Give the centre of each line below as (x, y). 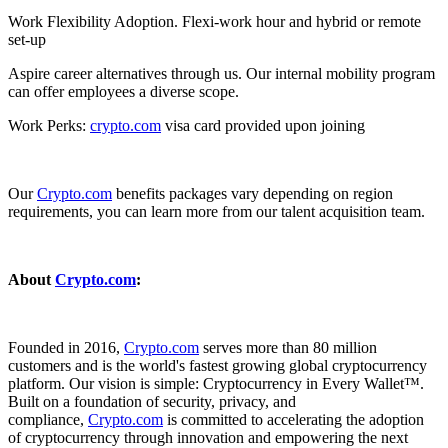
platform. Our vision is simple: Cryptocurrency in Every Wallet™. (216, 383)
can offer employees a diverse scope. (127, 91)
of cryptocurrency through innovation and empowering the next (208, 437)
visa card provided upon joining (265, 125)
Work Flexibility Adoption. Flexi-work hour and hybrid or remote (214, 21)
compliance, (48, 419)
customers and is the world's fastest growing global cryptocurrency (217, 365)
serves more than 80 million (288, 347)
